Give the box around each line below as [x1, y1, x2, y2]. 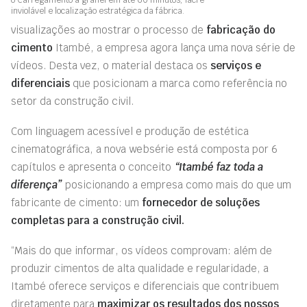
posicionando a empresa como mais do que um [62, 178, 291, 191]
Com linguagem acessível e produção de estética [11, 125, 249, 138]
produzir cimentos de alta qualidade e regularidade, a [11, 262, 269, 275]
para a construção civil [67, 214, 182, 227]
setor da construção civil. [11, 95, 134, 108]
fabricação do [206, 23, 275, 36]
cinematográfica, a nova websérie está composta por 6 [11, 143, 278, 156]
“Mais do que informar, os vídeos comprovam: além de [11, 244, 272, 257]
